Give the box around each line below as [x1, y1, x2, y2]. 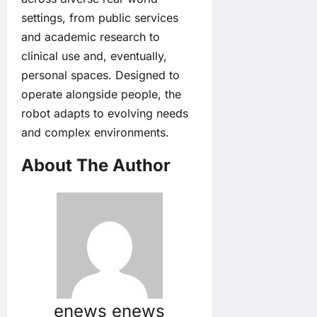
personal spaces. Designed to [21, 68, 180, 83]
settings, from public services [21, 11, 178, 25]
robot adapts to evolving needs [21, 106, 188, 121]
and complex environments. [21, 125, 169, 140]
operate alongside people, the [21, 87, 181, 102]
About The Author [21, 155, 171, 176]
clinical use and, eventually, [21, 49, 167, 64]
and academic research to [21, 30, 160, 45]
